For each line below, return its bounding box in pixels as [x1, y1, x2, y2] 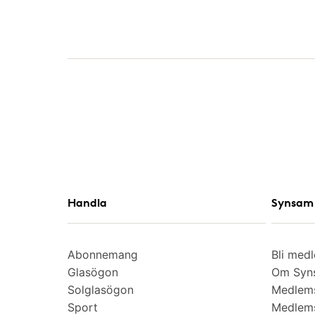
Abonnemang [67, 247, 138, 262]
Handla [67, 195, 107, 210]
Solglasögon [67, 282, 134, 297]
